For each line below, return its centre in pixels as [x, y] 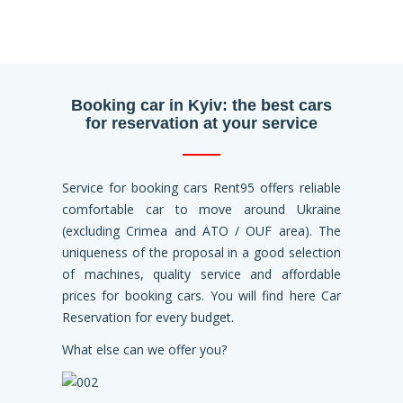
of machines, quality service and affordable [201, 274]
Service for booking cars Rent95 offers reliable [201, 188]
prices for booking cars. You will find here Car [201, 296]
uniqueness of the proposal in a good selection [201, 253]
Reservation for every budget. [148, 318]
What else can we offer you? [144, 350]
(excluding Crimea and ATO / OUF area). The [201, 231]
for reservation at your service [201, 124]
